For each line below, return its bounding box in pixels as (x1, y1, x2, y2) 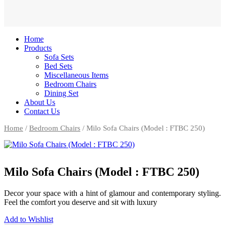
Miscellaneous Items (44, 70, 108, 79)
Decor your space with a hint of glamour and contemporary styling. (4, 188, 221, 197)
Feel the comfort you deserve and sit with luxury (4, 197, 157, 206)
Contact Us (24, 106, 60, 116)
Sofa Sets (44, 52, 74, 61)
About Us (24, 97, 55, 106)
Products (24, 43, 52, 52)
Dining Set (44, 88, 78, 97)
